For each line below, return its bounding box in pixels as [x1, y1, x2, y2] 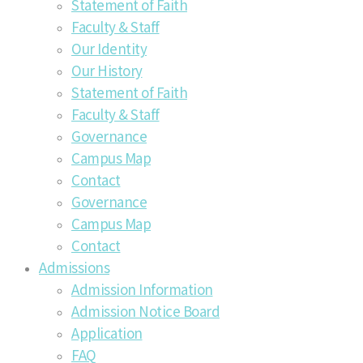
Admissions [39, 256, 109, 277]
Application [71, 322, 143, 343]
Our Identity [71, 37, 147, 58]
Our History [71, 59, 143, 80]
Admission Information [71, 278, 213, 299]
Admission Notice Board [71, 300, 220, 321]
